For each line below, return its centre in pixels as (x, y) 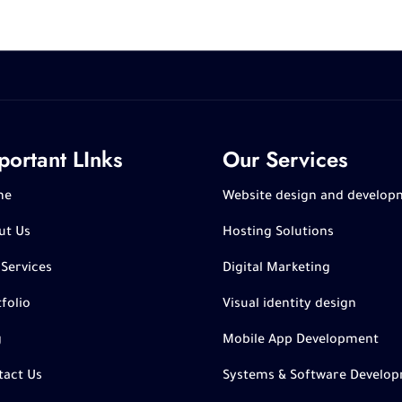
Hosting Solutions (278, 233)
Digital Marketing (276, 269)
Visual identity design (289, 305)
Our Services (285, 159)
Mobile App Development (300, 341)
